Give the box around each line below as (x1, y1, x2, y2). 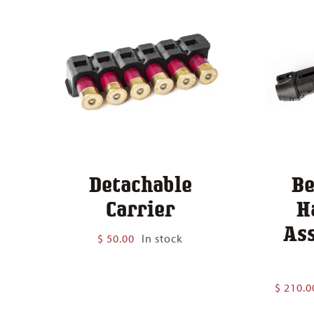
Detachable (88, 171, 192, 196)
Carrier (105, 196, 175, 220)
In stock (142, 231, 184, 245)
